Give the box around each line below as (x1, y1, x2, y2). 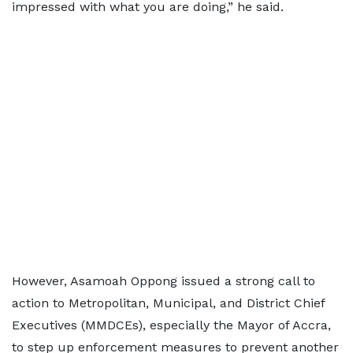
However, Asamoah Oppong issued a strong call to (12, 273, 315, 288)
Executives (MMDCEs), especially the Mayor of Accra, (12, 318, 331, 333)
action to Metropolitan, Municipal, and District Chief (12, 295, 325, 310)
